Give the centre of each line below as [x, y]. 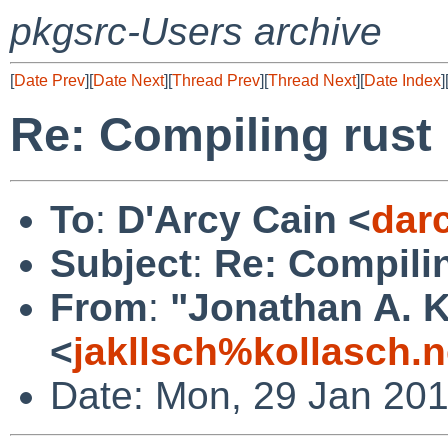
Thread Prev [216, 80]
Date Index [402, 80]
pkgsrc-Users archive [196, 31]
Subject [121, 263]
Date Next [128, 80]
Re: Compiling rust [221, 135]
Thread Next [312, 80]
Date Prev [49, 80]
